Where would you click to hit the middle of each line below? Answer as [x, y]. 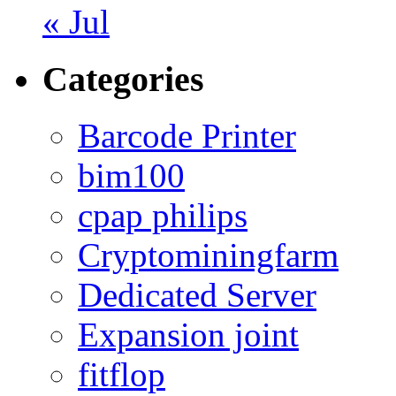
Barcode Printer [187, 136]
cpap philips [163, 216]
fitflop [122, 375]
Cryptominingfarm [208, 255]
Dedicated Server [197, 295]
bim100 [131, 176]
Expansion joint [188, 335]
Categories [123, 79]
